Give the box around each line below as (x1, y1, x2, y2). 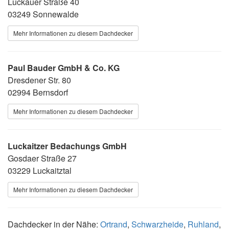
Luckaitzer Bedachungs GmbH (8, 140, 127, 152)
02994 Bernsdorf (8, 86, 68, 98)
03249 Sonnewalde (8, 8, 79, 20)
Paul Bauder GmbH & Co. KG (8, 61, 120, 74)
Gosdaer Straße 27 (8, 152, 77, 164)
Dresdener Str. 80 (8, 74, 71, 86)
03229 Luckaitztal (8, 164, 72, 176)
